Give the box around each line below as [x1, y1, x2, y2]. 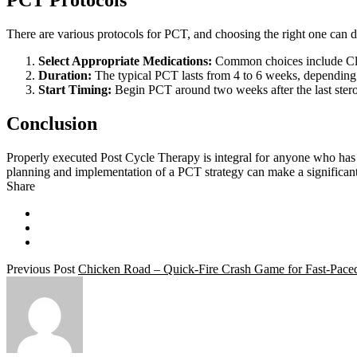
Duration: [38, 69, 92, 83]
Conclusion [6, 113, 97, 135]
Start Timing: [38, 83, 112, 97]
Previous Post [6, 262, 75, 277]
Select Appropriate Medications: [38, 54, 212, 69]
